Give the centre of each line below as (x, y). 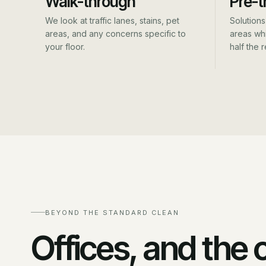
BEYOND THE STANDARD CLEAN (112, 212)
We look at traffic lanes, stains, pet (112, 20)
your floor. (65, 47)
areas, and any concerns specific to (115, 34)
